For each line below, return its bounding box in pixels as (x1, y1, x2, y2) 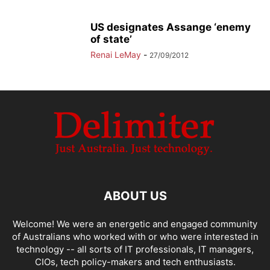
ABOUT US (103, 189, 167, 203)
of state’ (90, 33, 132, 45)
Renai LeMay (90, 49, 141, 60)
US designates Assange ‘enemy (90, 21, 251, 33)
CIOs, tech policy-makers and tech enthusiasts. (34, 256, 236, 268)
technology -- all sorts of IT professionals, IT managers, (16, 243, 254, 255)
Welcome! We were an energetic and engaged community (13, 218, 257, 230)
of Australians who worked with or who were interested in (11, 231, 259, 242)
